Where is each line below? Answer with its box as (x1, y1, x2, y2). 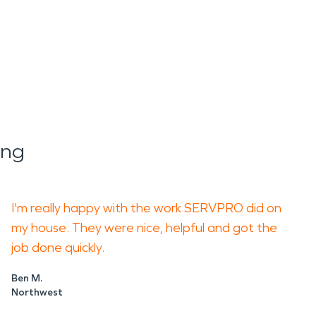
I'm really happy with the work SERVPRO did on (11, 200, 281, 216)
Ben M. (11, 272, 42, 284)
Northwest (11, 286, 63, 298)
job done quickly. (11, 240, 107, 255)
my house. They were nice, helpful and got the (11, 220, 277, 236)
